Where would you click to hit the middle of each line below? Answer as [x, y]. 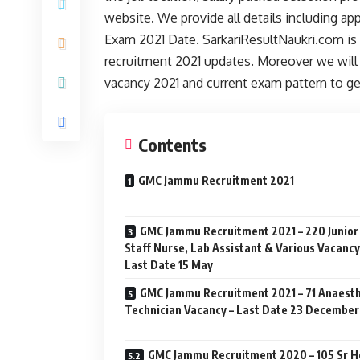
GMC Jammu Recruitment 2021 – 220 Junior [249, 231]
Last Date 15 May [169, 265]
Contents [172, 145]
